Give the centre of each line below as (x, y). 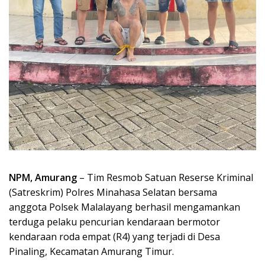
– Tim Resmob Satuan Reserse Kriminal (165, 177)
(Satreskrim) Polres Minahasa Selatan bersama (113, 192)
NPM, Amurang (43, 177)
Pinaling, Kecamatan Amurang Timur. (91, 251)
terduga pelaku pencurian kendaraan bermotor (114, 222)
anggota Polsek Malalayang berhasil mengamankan (125, 207)
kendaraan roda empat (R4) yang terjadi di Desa (114, 236)
